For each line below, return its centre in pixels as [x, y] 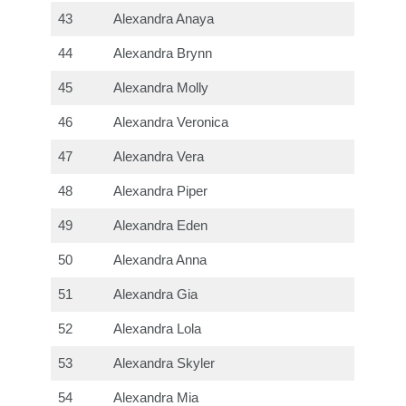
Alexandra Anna [160, 260]
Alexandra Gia [156, 294]
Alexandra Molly [161, 87]
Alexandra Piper [161, 191]
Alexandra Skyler [164, 363]
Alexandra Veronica [171, 122]
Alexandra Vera [159, 156]
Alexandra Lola [158, 329]
